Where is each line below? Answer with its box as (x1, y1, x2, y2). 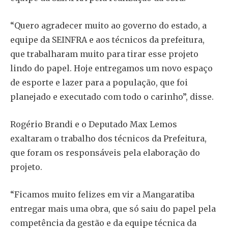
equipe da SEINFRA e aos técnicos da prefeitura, (10, 34, 205, 45)
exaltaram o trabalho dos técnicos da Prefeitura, (10, 133, 207, 144)
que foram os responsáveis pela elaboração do (10, 147, 200, 158)
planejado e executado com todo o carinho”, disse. (10, 91, 214, 102)
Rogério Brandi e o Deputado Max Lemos (10, 119, 177, 129)
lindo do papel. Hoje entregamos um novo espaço (10, 63, 213, 73)
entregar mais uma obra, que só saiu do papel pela (10, 203, 216, 214)
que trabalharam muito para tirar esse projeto (10, 48, 198, 59)
